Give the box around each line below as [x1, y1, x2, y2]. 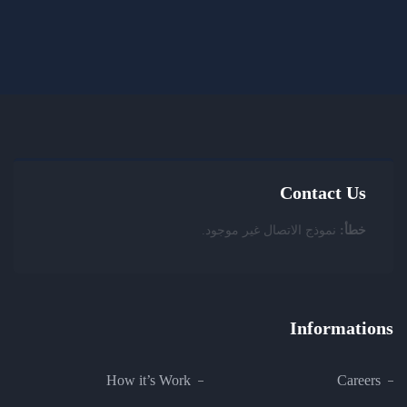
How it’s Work [106, 372, 191, 388]
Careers [337, 372, 381, 388]
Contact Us [280, 183, 366, 203]
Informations [290, 318, 393, 338]
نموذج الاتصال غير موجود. [202, 223, 340, 237]
